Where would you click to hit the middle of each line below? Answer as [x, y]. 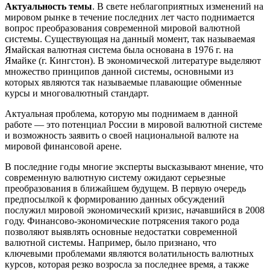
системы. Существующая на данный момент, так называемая [130, 39]
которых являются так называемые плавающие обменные [123, 83]
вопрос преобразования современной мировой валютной [123, 28]
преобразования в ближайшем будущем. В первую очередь [125, 189]
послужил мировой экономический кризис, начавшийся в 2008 [135, 210]
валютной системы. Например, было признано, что [111, 243]
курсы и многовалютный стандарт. [77, 93]
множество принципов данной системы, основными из [119, 72]
